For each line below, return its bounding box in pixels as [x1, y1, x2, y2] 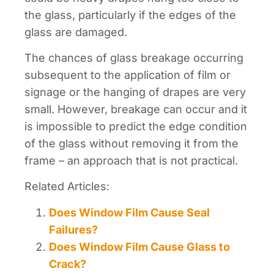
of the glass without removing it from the [24, 137, 239, 150]
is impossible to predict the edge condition [24, 120, 247, 133]
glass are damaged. [24, 25, 127, 39]
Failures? [49, 223, 98, 236]
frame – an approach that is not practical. [24, 154, 238, 168]
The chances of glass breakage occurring [24, 51, 243, 65]
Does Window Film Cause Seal [49, 206, 210, 219]
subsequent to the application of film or [24, 68, 231, 82]
